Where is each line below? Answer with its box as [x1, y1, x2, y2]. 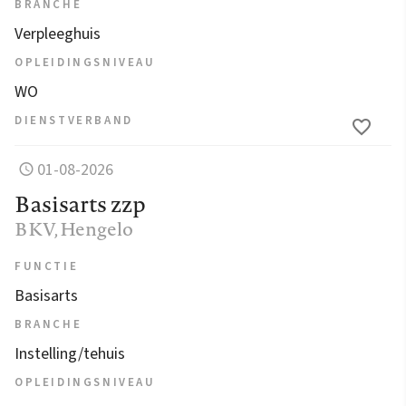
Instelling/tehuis [14, 343, 125, 366]
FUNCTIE [14, 258, 79, 275]
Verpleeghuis [14, 23, 101, 46]
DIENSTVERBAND [14, 112, 133, 130]
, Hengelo [54, 216, 133, 243]
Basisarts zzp [14, 188, 146, 220]
